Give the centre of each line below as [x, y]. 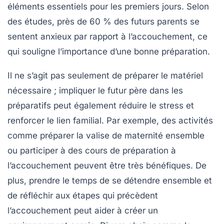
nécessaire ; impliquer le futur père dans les [95, 90]
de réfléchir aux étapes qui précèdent [83, 195]
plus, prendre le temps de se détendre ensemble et [110, 180]
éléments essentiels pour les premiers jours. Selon [108, 6]
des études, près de [48, 21]
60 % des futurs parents [138, 21]
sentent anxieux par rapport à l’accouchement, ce [107, 36]
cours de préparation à [130, 150]
